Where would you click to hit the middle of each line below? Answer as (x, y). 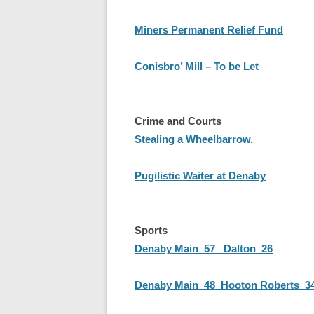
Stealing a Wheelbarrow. (194, 139)
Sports (151, 230)
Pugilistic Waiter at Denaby (200, 176)
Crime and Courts (178, 121)
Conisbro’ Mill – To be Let (197, 66)
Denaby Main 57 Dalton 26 (204, 248)
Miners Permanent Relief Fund (209, 30)
